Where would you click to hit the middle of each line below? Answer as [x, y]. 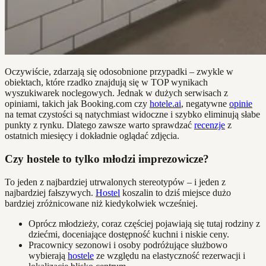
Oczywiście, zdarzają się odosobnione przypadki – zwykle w [119, 72]
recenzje [210, 125]
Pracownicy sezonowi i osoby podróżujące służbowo [128, 245]
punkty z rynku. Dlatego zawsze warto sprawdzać [99, 125]
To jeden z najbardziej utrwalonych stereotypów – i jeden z [115, 182]
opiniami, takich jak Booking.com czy [77, 104]
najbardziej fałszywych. [50, 192]
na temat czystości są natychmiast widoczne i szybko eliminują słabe [132, 115]
